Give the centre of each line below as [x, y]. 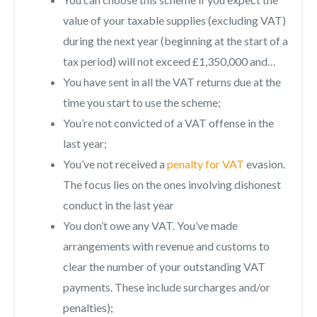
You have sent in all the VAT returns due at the [172, 82]
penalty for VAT [206, 164]
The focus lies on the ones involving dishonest [172, 185]
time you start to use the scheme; [142, 103]
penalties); [88, 308]
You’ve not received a [115, 164]
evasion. [265, 164]
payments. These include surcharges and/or [167, 287]
